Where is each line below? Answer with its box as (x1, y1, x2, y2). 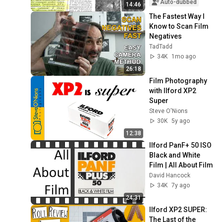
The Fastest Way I (149, 12, 205, 21)
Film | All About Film (149, 161, 214, 169)
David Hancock (149, 172, 191, 179)
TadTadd (149, 43, 173, 51)
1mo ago (171, 53, 196, 60)
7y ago (171, 182, 190, 189)
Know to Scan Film (149, 22, 209, 31)
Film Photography (149, 77, 208, 85)
